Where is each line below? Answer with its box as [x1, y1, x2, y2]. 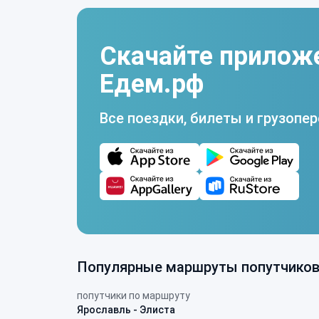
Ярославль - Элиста [77, 304, 175, 315]
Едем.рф [100, 68, 204, 99]
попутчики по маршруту [77, 290, 190, 301]
